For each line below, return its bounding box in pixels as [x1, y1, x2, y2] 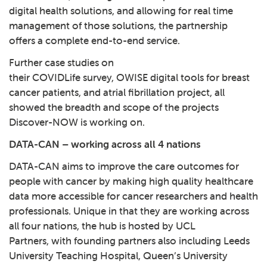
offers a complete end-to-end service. [9, 34, 182, 47]
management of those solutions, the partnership [9, 19, 228, 32]
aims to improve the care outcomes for [60, 160, 239, 173]
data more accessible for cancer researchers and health [9, 190, 258, 203]
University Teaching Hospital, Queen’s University [9, 249, 228, 262]
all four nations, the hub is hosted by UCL [9, 219, 195, 232]
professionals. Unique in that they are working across [9, 204, 249, 218]
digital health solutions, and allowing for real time [9, 4, 233, 17]
